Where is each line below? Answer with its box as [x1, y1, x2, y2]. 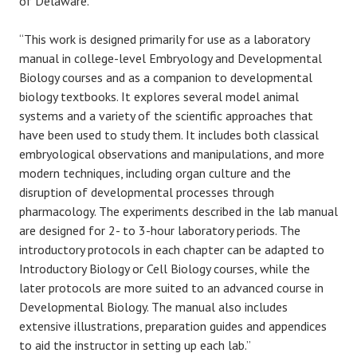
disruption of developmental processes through [19, 184, 274, 201]
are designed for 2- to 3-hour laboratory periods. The [19, 222, 300, 239]
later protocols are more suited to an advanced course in [19, 280, 324, 296]
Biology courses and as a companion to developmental [19, 69, 312, 86]
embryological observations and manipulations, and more [19, 146, 324, 163]
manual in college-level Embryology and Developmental [19, 50, 322, 67]
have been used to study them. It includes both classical [19, 127, 319, 143]
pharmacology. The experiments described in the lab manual [19, 203, 338, 220]
